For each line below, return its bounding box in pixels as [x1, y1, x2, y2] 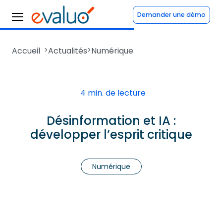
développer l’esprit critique [30, 126, 192, 143]
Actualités [48, 45, 87, 56]
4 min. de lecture [80, 87, 146, 99]
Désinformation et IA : [46, 112, 176, 129]
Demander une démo [137, 10, 206, 19]
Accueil [12, 45, 40, 56]
